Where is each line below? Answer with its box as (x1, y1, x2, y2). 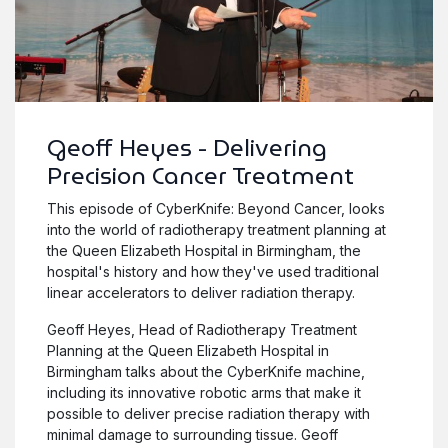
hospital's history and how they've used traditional (47, 262, 379, 280)
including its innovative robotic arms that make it (47, 383, 361, 401)
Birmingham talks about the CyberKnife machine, (47, 362, 365, 380)
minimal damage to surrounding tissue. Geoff (47, 425, 338, 443)
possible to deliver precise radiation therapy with (47, 404, 370, 422)
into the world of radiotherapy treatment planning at (47, 220, 386, 238)
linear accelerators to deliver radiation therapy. (47, 283, 355, 301)
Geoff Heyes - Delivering (47, 128, 327, 166)
